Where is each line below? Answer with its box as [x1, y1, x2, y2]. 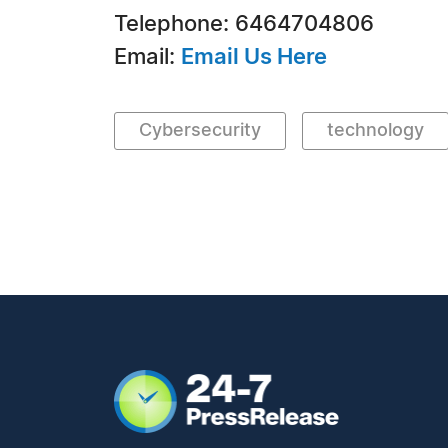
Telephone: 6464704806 [114, 13, 374, 35]
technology [327, 122, 424, 140]
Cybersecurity [139, 122, 261, 140]
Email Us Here [181, 46, 327, 68]
